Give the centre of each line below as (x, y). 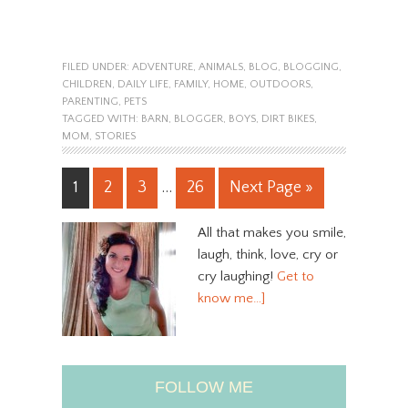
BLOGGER (198, 118)
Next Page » (271, 187)
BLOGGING (311, 66)
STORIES (115, 136)
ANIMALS (220, 66)
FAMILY (190, 84)
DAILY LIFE (143, 84)
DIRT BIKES (287, 118)
